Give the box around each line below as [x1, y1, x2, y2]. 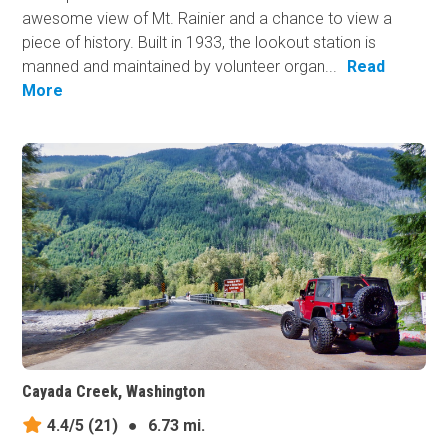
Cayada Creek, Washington [22, 382, 206, 402]
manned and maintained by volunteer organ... [22, 56, 338, 76]
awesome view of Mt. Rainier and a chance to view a [22, 8, 393, 28]
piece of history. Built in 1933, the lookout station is [22, 32, 377, 52]
